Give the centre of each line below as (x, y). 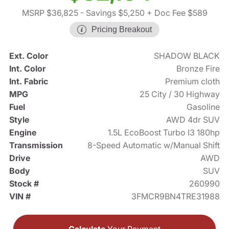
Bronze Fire (198, 69)
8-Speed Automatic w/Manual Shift (154, 145)
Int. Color (27, 69)
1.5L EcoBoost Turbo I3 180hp (164, 133)
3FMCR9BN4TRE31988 (176, 197)
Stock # (24, 184)
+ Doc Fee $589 (176, 13)
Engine (22, 133)
